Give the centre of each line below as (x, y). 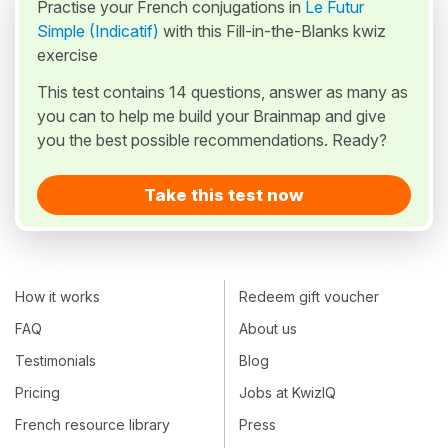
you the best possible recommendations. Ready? (212, 140)
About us (268, 328)
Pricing (37, 393)
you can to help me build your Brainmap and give (211, 116)
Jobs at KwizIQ (287, 393)
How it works (57, 296)
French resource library (92, 425)
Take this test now (224, 195)
